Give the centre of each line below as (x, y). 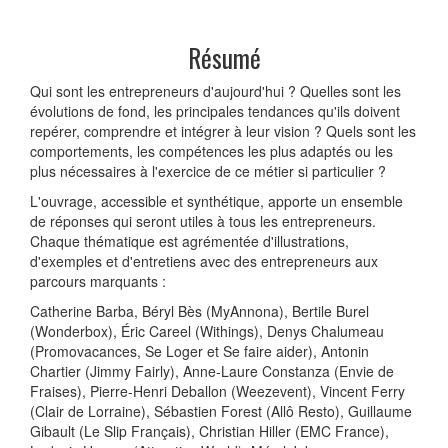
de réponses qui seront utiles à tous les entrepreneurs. (203, 220)
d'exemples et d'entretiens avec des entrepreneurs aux (204, 260)
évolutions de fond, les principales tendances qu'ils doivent (215, 110)
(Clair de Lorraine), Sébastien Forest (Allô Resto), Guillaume (221, 410)
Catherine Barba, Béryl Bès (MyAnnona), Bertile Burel (199, 310)
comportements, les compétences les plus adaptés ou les (211, 150)
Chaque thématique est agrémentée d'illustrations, (189, 240)
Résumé (224, 57)
